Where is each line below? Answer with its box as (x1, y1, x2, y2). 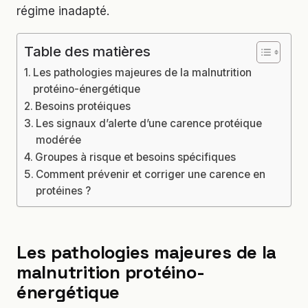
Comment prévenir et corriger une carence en (36, 167, 266, 181)
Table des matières (24, 42, 151, 60)
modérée (36, 133, 82, 146)
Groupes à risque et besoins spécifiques (35, 150, 236, 164)
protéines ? (36, 184, 91, 197)
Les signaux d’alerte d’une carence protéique (36, 116, 263, 130)
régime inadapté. (16, 3, 109, 18)
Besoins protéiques (35, 99, 131, 113)
